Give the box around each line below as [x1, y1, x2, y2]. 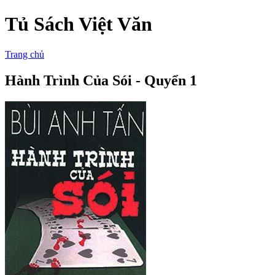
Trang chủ [5, 48, 44, 60]
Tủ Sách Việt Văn [5, 13, 152, 36]
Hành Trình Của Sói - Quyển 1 [5, 72, 197, 88]
